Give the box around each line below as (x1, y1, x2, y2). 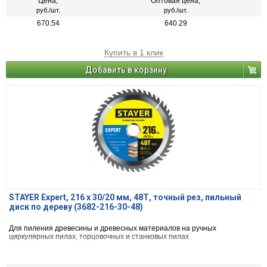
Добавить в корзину (85, 65, 167, 75)
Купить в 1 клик (104, 48, 163, 58)
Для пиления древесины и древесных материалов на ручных (9, 224, 216, 233)
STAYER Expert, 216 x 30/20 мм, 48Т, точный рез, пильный (9, 193, 241, 203)
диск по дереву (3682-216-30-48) (9, 202, 143, 212)
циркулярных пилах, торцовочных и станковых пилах (9, 232, 189, 241)
